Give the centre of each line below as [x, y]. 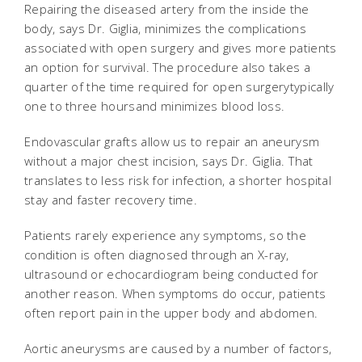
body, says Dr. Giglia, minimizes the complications [165, 28]
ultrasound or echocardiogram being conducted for [172, 274]
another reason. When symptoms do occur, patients [175, 293]
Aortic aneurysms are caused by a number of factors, [178, 348]
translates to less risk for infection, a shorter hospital [178, 180]
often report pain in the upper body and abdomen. [173, 313]
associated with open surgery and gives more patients [181, 48]
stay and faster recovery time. [111, 200]
